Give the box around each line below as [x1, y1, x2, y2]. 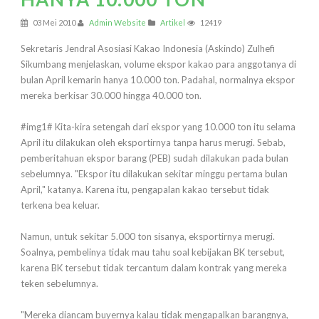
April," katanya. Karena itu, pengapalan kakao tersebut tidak [21, 184, 269, 196]
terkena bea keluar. [21, 199, 100, 211]
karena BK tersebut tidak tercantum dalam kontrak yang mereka [21, 262, 287, 274]
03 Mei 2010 [31, 18, 75, 28]
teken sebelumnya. [21, 278, 98, 290]
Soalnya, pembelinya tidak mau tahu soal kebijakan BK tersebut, [21, 246, 285, 258]
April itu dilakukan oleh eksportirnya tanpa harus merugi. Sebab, [21, 137, 286, 149]
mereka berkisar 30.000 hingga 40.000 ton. [21, 90, 202, 102]
